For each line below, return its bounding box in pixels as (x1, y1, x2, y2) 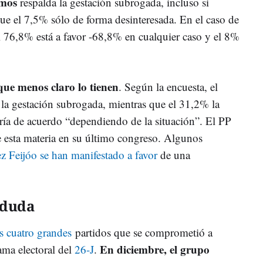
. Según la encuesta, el (119, 79, 218, 94)
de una (160, 147, 190, 162)
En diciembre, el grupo (100, 241, 210, 257)
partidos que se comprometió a (72, 224, 213, 240)
